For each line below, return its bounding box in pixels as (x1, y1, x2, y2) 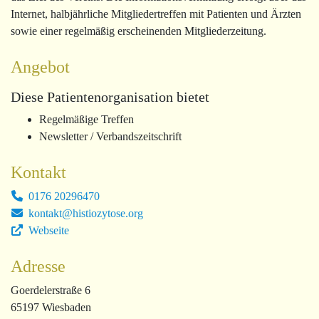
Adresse (11, 257, 66, 276)
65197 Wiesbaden (11, 301, 91, 314)
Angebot (11, 58, 70, 77)
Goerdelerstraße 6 (11, 284, 90, 297)
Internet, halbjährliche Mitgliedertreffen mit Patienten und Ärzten (11, 8, 301, 21)
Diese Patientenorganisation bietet (11, 89, 209, 105)
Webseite (26, 224, 69, 237)
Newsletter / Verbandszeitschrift (39, 130, 182, 143)
